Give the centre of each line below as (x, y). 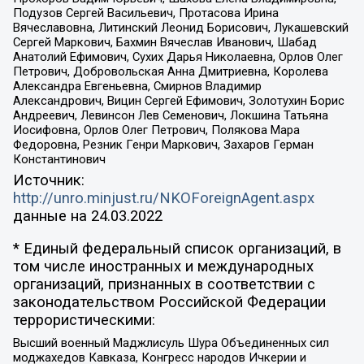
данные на (52, 216)
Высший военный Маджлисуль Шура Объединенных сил (171, 342)
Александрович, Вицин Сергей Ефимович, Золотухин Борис (178, 101)
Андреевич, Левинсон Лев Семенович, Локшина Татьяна (170, 116)
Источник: (48, 180)
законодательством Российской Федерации (169, 303)
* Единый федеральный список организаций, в (177, 249)
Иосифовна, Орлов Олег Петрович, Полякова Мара (156, 130)
